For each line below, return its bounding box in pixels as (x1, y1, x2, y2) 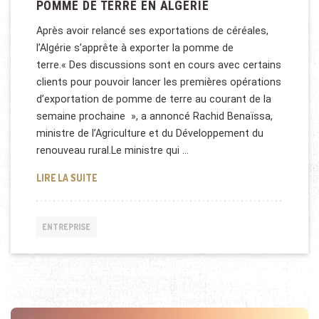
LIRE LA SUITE (36, 171, 97, 184)
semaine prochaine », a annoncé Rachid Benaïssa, (36, 110, 273, 122)
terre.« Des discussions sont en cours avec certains (36, 59, 281, 71)
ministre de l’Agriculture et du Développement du (36, 127, 263, 140)
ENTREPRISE (42, 221, 91, 232)
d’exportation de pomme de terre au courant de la (36, 93, 271, 105)
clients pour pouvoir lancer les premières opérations (36, 76, 281, 88)
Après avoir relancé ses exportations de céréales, (36, 25, 268, 37)
